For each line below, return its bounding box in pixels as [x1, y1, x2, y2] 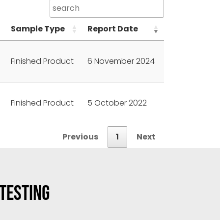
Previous [62, 131, 98, 142]
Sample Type [11, 23, 65, 34]
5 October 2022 [87, 97, 147, 109]
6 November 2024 [87, 55, 155, 67]
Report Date [87, 23, 138, 34]
